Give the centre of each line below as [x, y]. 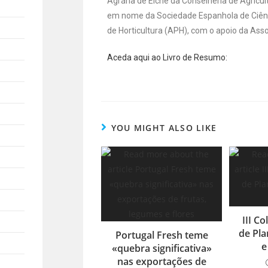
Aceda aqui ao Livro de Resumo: [167, 57]
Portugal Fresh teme [162, 235]
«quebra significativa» [162, 248]
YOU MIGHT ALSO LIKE [164, 127]
